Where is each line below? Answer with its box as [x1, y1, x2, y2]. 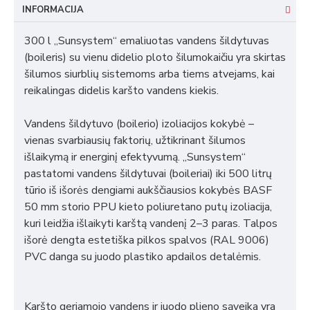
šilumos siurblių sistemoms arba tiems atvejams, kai [24, 66, 275, 82]
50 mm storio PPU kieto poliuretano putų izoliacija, [24, 199, 272, 215]
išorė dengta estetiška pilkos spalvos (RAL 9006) [24, 232, 269, 248]
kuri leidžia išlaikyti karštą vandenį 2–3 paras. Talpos [24, 216, 277, 231]
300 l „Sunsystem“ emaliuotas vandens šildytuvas [24, 33, 269, 48]
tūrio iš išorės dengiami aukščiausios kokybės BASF [24, 183, 272, 198]
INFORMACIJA [22, 3, 84, 16]
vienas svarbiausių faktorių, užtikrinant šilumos [24, 133, 246, 148]
